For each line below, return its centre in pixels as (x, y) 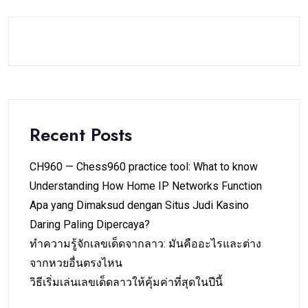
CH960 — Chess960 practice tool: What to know (144, 167)
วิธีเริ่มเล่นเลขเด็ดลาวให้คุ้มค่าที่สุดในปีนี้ (126, 283)
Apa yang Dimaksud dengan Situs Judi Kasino (139, 206)
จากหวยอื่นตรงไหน (76, 263)
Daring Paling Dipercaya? (90, 225)
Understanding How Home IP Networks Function (146, 186)
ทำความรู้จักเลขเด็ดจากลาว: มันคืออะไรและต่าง (145, 244)
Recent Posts (81, 135)
